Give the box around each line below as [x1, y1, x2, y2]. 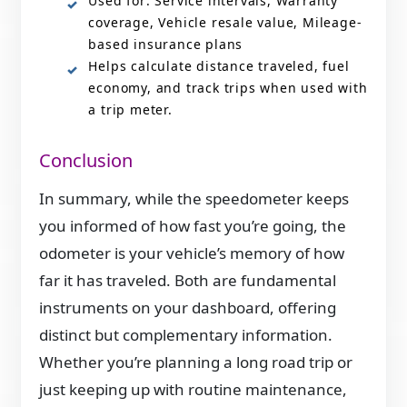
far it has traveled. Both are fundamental [39, 269, 337, 291]
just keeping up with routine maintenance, [39, 378, 348, 400]
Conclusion [39, 148, 134, 174]
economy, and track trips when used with [88, 79, 368, 97]
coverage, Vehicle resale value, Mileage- [88, 14, 362, 32]
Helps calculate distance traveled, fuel [88, 57, 350, 75]
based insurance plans [88, 35, 243, 54]
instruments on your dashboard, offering [39, 296, 337, 318]
